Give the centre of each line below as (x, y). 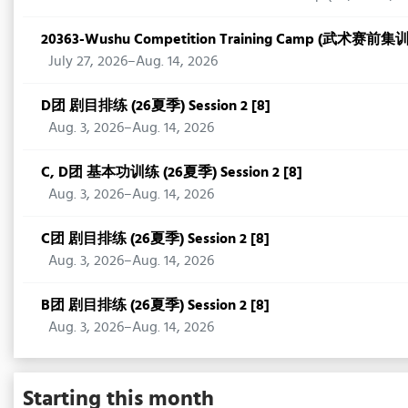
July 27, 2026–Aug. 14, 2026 (133, 61)
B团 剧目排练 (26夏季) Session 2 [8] (155, 305)
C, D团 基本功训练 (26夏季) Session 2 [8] (172, 172)
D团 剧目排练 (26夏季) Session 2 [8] (156, 105)
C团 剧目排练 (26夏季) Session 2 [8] (155, 238)
